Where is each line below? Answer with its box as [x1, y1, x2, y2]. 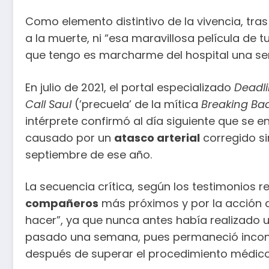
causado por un [25, 130, 114, 145]
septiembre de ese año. [25, 147, 152, 162]
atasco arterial [114, 130, 200, 145]
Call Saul [25, 96, 71, 112]
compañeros [25, 196, 98, 211]
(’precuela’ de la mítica [71, 96, 201, 112]
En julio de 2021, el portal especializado [25, 79, 234, 95]
